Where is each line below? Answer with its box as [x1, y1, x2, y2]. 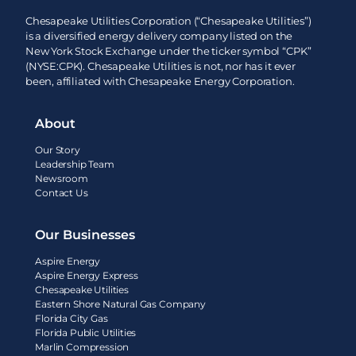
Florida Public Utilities [35, 327, 137, 339]
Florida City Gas [35, 312, 108, 325]
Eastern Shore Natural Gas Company [35, 298, 206, 311]
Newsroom [35, 172, 88, 185]
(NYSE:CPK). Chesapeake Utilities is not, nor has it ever [25, 60, 296, 73]
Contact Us [35, 187, 88, 199]
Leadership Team [35, 158, 114, 171]
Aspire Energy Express [35, 269, 138, 282]
